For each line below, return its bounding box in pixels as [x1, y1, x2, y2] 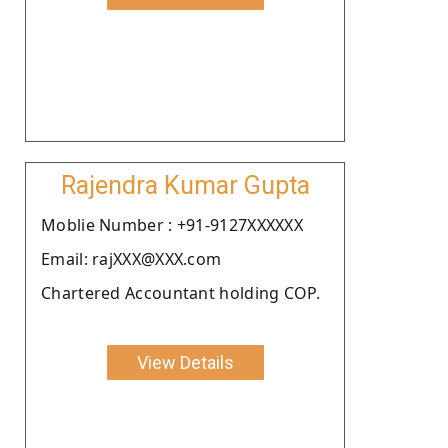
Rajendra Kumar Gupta [60, 170, 310, 200]
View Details [136, 351, 234, 373]
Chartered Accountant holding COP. [41, 281, 320, 304]
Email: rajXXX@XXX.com [41, 247, 222, 270]
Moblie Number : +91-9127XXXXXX [41, 213, 303, 236]
